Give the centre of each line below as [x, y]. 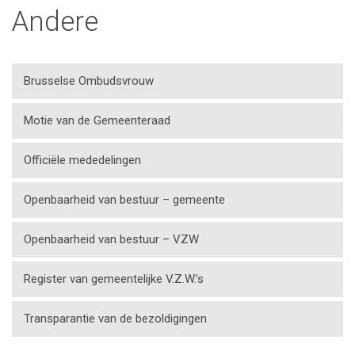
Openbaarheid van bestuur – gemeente [124, 200]
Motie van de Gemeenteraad [97, 120]
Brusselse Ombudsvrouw [89, 81]
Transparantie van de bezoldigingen [115, 319]
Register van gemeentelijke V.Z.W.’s [114, 279]
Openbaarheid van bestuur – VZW [111, 239]
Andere [55, 22]
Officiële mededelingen [82, 160]
